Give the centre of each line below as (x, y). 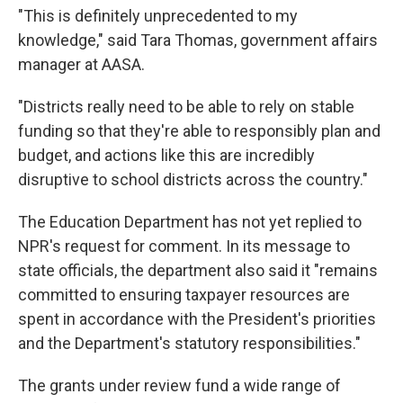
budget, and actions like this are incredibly (166, 155)
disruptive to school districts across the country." (193, 179)
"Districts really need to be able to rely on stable (186, 107)
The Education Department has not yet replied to (190, 222)
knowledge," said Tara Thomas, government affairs (198, 40)
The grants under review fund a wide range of (179, 385)
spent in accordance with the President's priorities (197, 319)
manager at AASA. (81, 64)
